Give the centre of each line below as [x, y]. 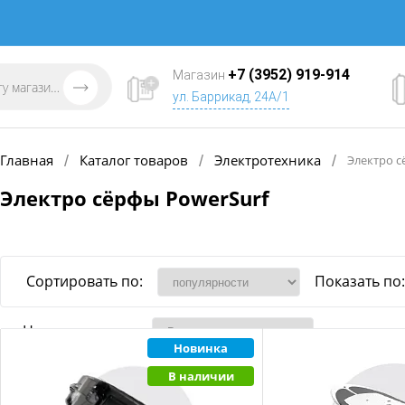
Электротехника [268, 160]
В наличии [201, 376]
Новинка [201, 348]
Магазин [200, 75]
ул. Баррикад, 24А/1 [231, 97]
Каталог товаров [134, 160]
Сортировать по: [85, 281]
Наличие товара [80, 330]
